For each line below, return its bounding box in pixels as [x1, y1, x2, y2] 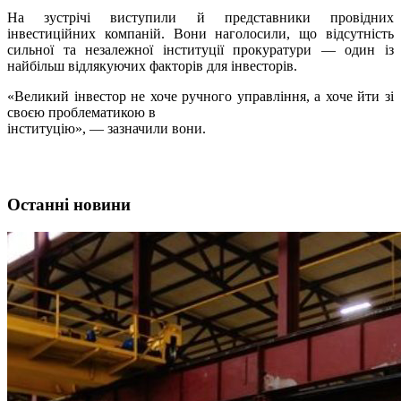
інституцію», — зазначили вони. [7, 121, 209, 137]
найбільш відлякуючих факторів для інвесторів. [7, 58, 301, 74]
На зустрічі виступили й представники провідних [7, 10, 394, 26]
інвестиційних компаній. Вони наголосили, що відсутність [7, 26, 394, 42]
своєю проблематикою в [7, 105, 156, 121]
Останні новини [7, 195, 131, 215]
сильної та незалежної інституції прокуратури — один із [7, 42, 394, 58]
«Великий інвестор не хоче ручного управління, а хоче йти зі [7, 89, 394, 105]
